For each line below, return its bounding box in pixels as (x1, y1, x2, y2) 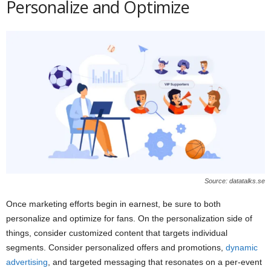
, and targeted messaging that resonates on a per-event (48, 256, 262, 267)
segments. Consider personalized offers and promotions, (6, 242, 226, 252)
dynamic (226, 242, 258, 252)
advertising (6, 256, 48, 267)
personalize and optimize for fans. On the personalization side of (6, 213, 252, 223)
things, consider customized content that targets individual (6, 227, 227, 238)
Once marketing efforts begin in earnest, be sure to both (6, 198, 221, 209)
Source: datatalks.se (204, 177, 265, 184)
